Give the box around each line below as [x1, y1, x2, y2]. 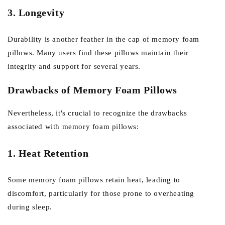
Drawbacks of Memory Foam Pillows [8, 84, 177, 95]
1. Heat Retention [8, 148, 89, 159]
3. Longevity [8, 7, 65, 19]
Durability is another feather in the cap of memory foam [8, 35, 200, 43]
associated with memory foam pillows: [8, 122, 139, 131]
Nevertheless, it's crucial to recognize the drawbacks [8, 108, 187, 117]
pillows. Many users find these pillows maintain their [8, 48, 189, 57]
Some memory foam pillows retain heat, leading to [8, 176, 180, 184]
